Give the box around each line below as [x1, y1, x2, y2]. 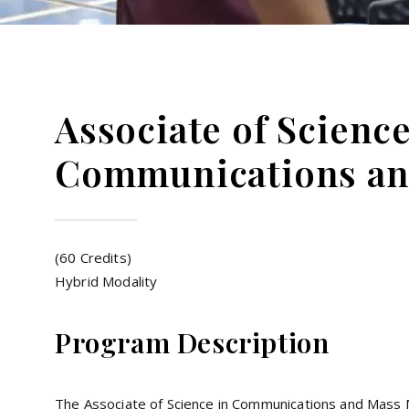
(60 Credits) [55, 248, 131, 267]
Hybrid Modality [55, 272, 158, 290]
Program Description [55, 324, 330, 361]
